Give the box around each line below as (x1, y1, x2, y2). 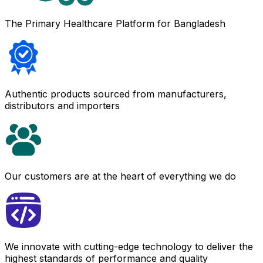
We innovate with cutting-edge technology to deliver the (5, 240, 253, 252)
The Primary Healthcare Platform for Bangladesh (5, 17, 225, 29)
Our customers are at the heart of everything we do (5, 170, 236, 182)
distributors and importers (5, 99, 120, 112)
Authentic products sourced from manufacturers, (5, 87, 227, 100)
